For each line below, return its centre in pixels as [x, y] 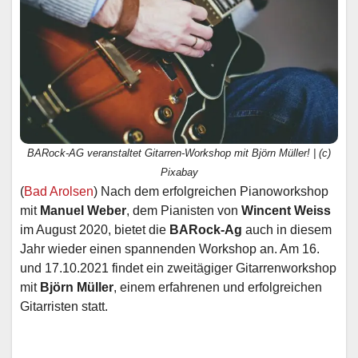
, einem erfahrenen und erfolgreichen [218, 287]
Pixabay [179, 172]
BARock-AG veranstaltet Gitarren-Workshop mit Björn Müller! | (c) [179, 153]
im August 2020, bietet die [95, 229]
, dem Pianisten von [184, 210]
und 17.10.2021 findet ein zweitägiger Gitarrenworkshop [178, 268]
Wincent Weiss [286, 210]
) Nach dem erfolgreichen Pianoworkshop [211, 191]
